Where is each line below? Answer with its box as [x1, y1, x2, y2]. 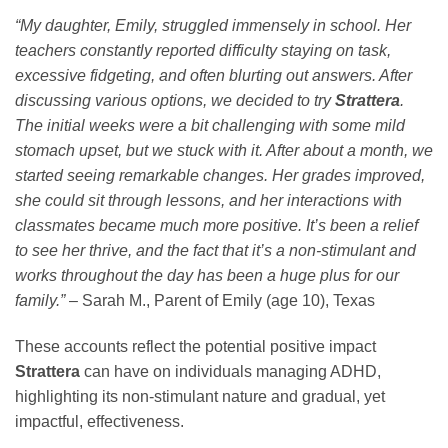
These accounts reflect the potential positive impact [15, 338, 376, 356]
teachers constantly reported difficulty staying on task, [15, 42, 391, 60]
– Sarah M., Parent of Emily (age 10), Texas [65, 292, 375, 310]
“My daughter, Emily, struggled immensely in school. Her [15, 17, 411, 35]
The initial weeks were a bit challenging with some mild [15, 117, 405, 135]
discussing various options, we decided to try [15, 92, 335, 110]
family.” [15, 292, 65, 310]
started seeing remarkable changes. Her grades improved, [15, 167, 425, 185]
